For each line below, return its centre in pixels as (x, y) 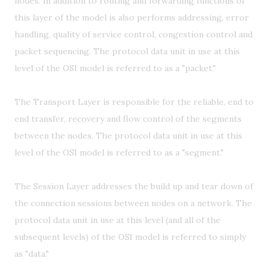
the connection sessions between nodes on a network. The (133, 203)
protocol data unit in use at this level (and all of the (118, 220)
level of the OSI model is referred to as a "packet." (115, 68)
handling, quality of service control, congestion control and (133, 34)
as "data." (32, 254)
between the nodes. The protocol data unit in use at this (128, 136)
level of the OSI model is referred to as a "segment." (119, 152)
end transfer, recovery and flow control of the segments (128, 119)
